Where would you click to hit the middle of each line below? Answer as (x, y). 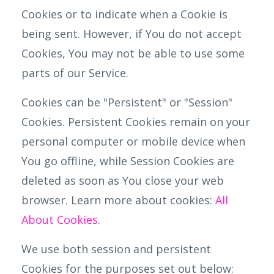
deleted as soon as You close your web (123, 180)
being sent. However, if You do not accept (131, 34)
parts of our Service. (75, 73)
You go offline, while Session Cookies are (128, 161)
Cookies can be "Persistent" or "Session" (127, 102)
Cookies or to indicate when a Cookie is (124, 14)
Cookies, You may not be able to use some (133, 53)
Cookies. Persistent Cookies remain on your (136, 122)
